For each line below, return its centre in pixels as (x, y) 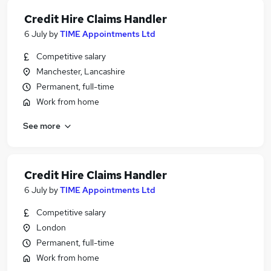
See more (42, 126)
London (51, 227)
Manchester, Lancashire (81, 71)
